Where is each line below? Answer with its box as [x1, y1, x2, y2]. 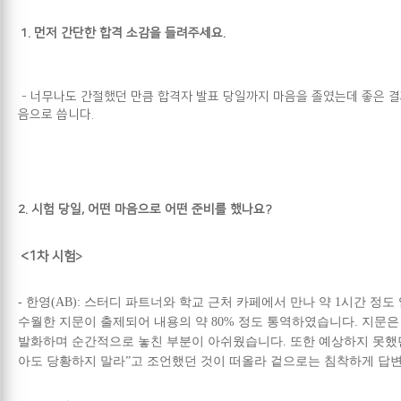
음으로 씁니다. [18, 107, 94, 122]
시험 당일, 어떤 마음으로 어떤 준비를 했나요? [31, 201, 272, 217]
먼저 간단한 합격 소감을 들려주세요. [34, 26, 226, 40]
